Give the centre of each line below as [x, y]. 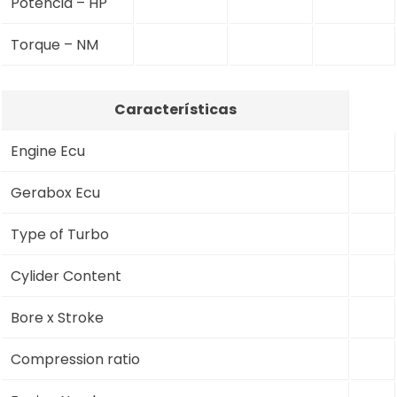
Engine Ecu [48, 151]
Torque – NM [54, 44]
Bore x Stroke [57, 317]
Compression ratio [75, 359]
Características [175, 109]
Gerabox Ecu [55, 192]
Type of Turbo [60, 234]
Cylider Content [66, 276]
